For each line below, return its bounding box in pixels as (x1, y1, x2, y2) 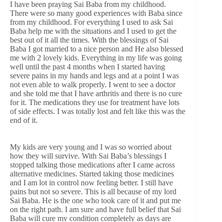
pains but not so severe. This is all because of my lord (10, 187, 176, 196)
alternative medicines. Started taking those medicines (10, 169, 174, 178)
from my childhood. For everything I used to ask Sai (10, 17, 173, 26)
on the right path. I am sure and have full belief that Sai (10, 205, 181, 214)
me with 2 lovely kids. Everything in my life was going (10, 53, 182, 62)
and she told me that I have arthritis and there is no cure (10, 89, 182, 98)
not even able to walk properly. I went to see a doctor (10, 80, 175, 89)
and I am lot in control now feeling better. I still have (10, 178, 173, 187)
